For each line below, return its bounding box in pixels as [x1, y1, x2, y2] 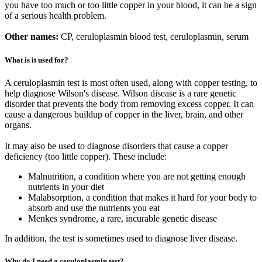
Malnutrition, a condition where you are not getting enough [28, 171, 246, 181]
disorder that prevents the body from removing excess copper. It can [5, 98, 254, 109]
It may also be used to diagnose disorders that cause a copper [5, 140, 228, 151]
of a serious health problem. [5, 11, 106, 21]
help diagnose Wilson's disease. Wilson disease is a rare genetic [5, 88, 236, 98]
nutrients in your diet [28, 181, 104, 192]
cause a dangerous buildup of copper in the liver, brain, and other [5, 109, 243, 119]
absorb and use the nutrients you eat [28, 202, 160, 213]
